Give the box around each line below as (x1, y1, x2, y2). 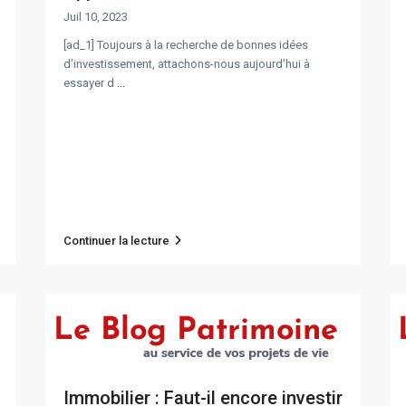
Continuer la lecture (63, 234, 169, 248)
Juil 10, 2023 (63, 10, 128, 24)
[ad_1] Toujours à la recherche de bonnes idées (63, 38, 308, 53)
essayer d (63, 76, 117, 91)
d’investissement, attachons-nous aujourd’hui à (63, 57, 310, 72)
